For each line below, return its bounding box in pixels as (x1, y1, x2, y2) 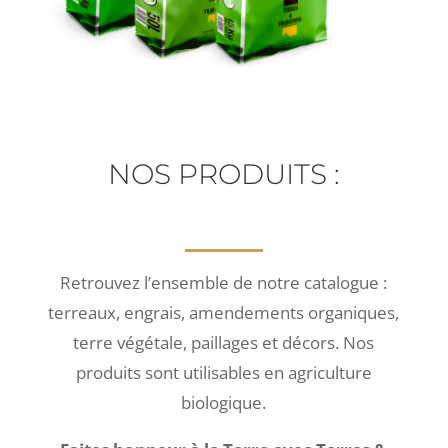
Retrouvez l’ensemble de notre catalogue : (60, 270, 388, 294)
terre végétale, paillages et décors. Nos (73, 330, 375, 354)
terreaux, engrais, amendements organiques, (48, 300, 400, 324)
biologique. (181, 390, 267, 414)
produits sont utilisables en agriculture (75, 360, 372, 384)
